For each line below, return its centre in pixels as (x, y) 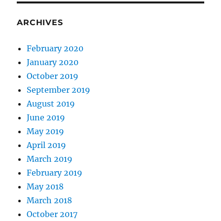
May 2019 (46, 131)
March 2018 (50, 200)
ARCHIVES (40, 22)
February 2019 (55, 172)
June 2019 (46, 117)
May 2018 (45, 186)
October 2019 (53, 76)
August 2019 (51, 103)
